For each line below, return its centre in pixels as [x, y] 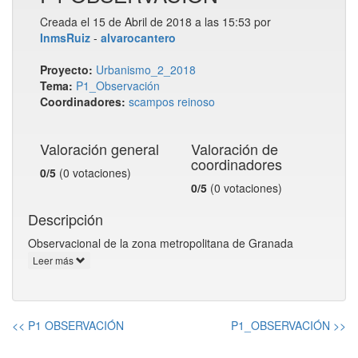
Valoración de [235, 149]
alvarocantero [138, 38]
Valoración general [99, 149]
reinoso [196, 101]
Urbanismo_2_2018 [146, 70]
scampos [151, 101]
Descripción [66, 219]
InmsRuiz [65, 38]
